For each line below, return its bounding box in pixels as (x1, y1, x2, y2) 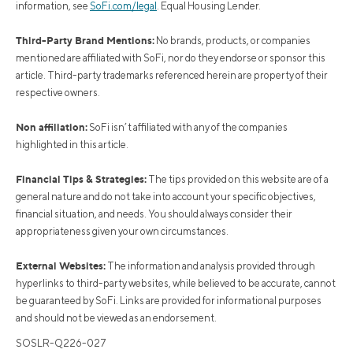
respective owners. (16, 87, 100, 99)
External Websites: (16, 259, 106, 273)
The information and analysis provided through (106, 260, 315, 273)
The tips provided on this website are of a (147, 173, 329, 186)
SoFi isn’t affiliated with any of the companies (87, 121, 288, 134)
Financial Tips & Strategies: (16, 173, 147, 186)
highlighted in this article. (16, 139, 128, 151)
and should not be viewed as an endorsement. (16, 312, 217, 325)
